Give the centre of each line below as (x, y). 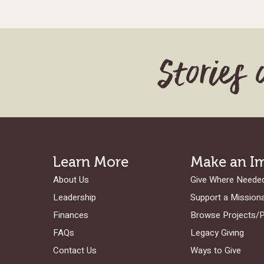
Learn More (91, 162)
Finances (71, 215)
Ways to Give (215, 250)
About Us (71, 180)
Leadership (75, 197)
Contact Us (75, 250)
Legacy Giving (217, 233)
